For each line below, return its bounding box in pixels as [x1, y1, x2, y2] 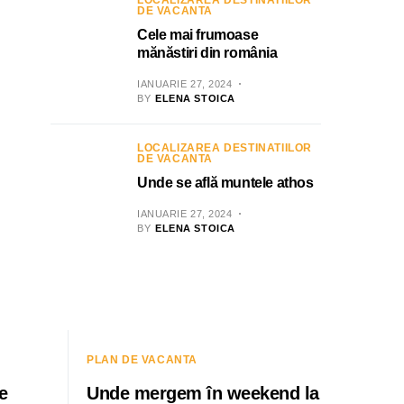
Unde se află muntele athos [137, 175, 314, 190]
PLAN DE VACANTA [87, 353, 197, 366]
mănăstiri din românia [137, 45, 278, 60]
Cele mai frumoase [137, 27, 259, 42]
